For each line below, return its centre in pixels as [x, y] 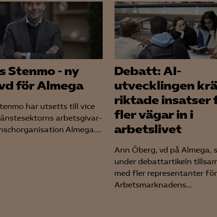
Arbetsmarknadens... [153, 185]
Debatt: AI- [148, 71]
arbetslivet [148, 130]
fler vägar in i [154, 115]
